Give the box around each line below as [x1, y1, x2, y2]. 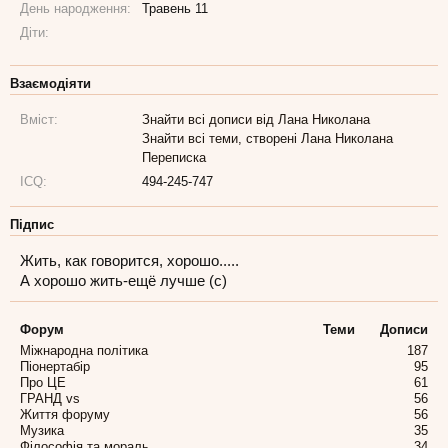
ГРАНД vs [20, 391, 80, 406]
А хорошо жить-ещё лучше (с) [20, 273, 227, 289]
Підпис [10, 217, 54, 232]
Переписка [142, 150, 207, 165]
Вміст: [20, 112, 58, 127]
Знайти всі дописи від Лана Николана [142, 112, 371, 127]
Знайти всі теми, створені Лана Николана [142, 131, 394, 146]
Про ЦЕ [20, 375, 66, 390]
